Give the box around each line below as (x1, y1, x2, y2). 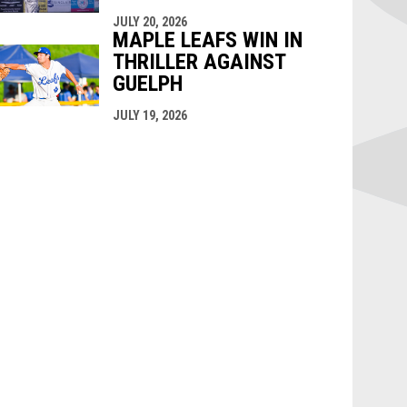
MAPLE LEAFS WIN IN (112, 26, 303, 53)
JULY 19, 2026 (112, 107, 187, 123)
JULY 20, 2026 (112, 14, 187, 29)
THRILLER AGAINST (112, 48, 285, 74)
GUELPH (112, 70, 183, 96)
